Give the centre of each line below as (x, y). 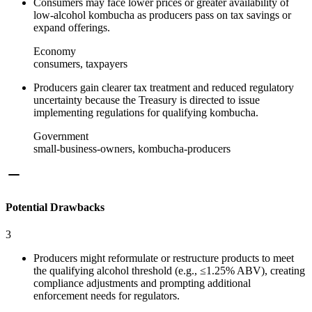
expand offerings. (72, 28)
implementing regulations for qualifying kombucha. (146, 113)
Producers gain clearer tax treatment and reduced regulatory (164, 88)
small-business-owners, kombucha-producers (132, 149)
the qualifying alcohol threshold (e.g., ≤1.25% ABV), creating (169, 271)
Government (61, 136)
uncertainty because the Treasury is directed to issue (147, 100)
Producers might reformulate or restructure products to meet (164, 258)
